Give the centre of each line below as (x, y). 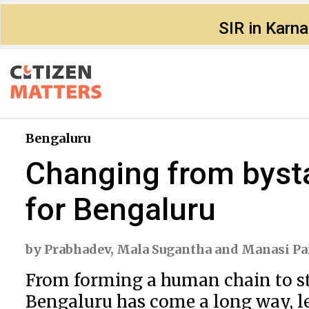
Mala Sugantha (164, 249)
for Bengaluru (121, 209)
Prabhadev (77, 249)
